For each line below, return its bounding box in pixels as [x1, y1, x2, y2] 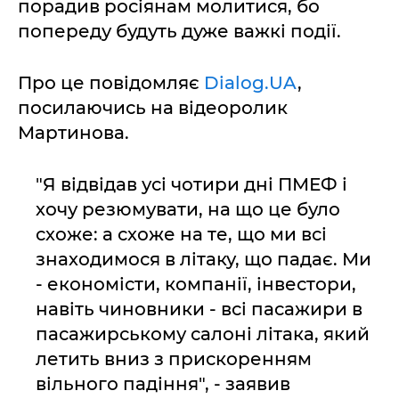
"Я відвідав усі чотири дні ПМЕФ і [36, 174, 347, 196]
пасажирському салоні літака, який [36, 323, 370, 346]
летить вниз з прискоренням [36, 348, 312, 370]
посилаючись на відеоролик [18, 97, 288, 119]
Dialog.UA [204, 72, 297, 94]
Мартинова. [18, 122, 129, 144]
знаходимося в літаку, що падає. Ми [36, 248, 371, 271]
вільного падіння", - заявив [36, 373, 290, 395]
